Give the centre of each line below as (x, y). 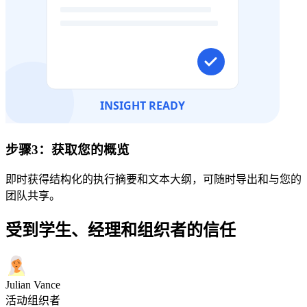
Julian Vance (33, 285)
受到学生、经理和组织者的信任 (121, 231)
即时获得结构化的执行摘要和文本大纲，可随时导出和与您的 (153, 180)
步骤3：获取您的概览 (67, 149)
